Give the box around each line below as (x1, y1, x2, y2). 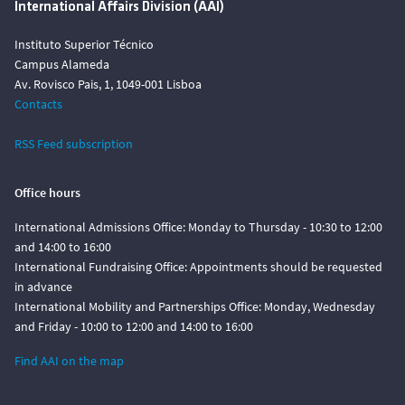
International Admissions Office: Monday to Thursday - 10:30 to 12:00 (14, 219, 382, 235)
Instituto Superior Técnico (14, 36, 154, 52)
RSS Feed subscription (14, 136, 133, 152)
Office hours (14, 184, 80, 201)
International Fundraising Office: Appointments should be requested (14, 259, 382, 275)
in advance (14, 278, 72, 295)
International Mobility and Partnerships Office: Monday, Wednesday (14, 298, 375, 315)
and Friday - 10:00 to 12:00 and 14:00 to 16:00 (14, 318, 253, 334)
